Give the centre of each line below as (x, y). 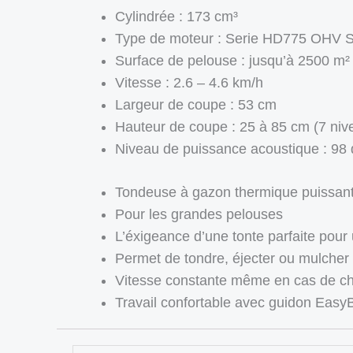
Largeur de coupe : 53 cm (196, 104)
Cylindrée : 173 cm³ (176, 16)
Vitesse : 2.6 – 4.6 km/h (189, 82)
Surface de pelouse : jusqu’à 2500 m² (232, 60)
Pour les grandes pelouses (199, 214)
